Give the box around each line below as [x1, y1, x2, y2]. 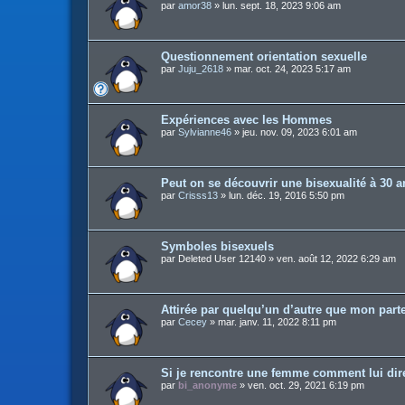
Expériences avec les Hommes [161, 113, 332, 127]
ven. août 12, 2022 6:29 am [277, 253, 396, 264]
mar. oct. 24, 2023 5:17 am [234, 63, 351, 74]
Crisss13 [178, 190, 218, 201]
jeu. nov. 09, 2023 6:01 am [242, 127, 357, 137]
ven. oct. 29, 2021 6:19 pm [248, 380, 364, 391]
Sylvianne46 [178, 127, 231, 137]
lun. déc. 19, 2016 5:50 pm [229, 190, 344, 201]
